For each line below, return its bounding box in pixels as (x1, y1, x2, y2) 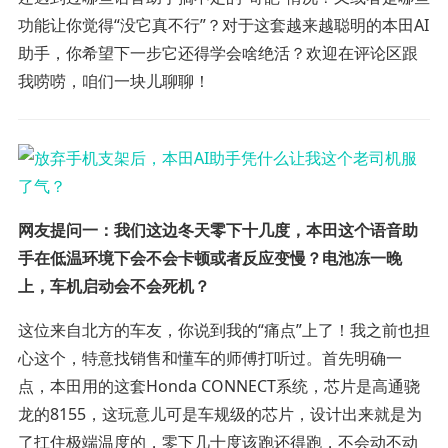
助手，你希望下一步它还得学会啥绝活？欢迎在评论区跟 (17, 42, 418, 65)
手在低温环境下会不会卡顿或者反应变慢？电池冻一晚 (17, 247, 402, 270)
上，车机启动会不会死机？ (17, 275, 210, 298)
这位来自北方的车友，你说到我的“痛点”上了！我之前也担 (17, 319, 430, 342)
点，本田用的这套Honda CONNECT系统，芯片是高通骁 (17, 375, 420, 398)
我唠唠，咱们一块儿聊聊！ (17, 70, 210, 93)
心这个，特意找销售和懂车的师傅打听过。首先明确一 (17, 347, 402, 370)
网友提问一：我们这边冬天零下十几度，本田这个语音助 (17, 219, 418, 242)
